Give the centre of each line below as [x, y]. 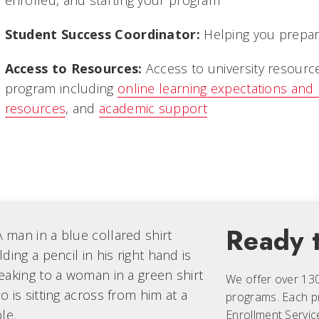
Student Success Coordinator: [102, 35]
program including [61, 89]
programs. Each [268, 297]
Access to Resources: [73, 69]
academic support [153, 109]
